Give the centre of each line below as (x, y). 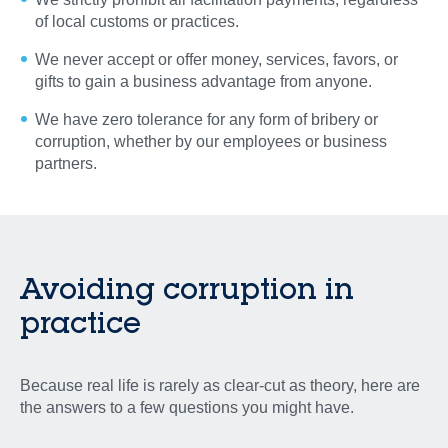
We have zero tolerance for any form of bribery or (206, 120)
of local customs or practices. (137, 22)
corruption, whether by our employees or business (211, 142)
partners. (66, 164)
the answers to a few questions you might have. (187, 408)
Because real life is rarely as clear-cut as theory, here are (220, 386)
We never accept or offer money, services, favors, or (216, 60)
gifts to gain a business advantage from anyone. (203, 82)
